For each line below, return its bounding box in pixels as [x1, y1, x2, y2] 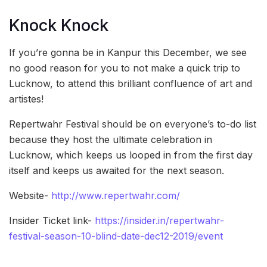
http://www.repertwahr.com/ [51, 189, 180, 201]
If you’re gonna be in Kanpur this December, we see [9, 46, 247, 58]
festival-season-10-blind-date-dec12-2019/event [9, 229, 223, 242]
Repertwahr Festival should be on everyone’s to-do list [9, 117, 256, 130]
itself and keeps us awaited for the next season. [9, 164, 224, 176]
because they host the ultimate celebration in [9, 133, 212, 145]
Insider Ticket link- [9, 214, 95, 226]
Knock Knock [9, 15, 108, 36]
